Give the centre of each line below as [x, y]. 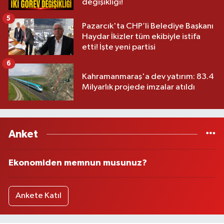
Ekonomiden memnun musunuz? [78, 163]
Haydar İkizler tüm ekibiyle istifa [141, 37]
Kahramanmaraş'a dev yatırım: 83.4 [148, 76]
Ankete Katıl [38, 196]
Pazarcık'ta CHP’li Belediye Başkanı [148, 26]
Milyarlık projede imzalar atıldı [138, 87]
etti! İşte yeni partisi [119, 47]
